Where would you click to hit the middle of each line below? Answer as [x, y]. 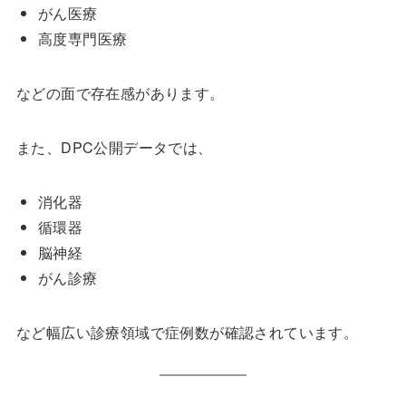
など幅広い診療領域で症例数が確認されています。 [187, 333]
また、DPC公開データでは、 [114, 148]
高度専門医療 [82, 39]
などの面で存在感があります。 [120, 93]
